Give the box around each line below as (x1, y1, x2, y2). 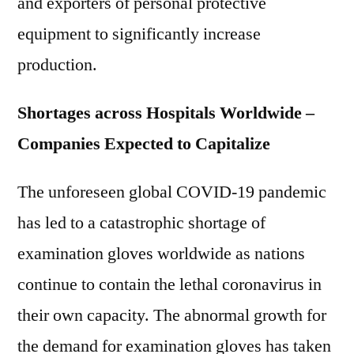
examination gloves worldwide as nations (17, 243, 305, 265)
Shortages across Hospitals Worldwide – (17, 102, 314, 124)
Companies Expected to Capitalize (17, 133, 270, 155)
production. (17, 54, 97, 76)
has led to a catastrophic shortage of (17, 212, 265, 234)
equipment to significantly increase (17, 23, 261, 45)
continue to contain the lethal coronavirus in (17, 273, 322, 296)
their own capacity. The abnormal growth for (17, 304, 326, 326)
